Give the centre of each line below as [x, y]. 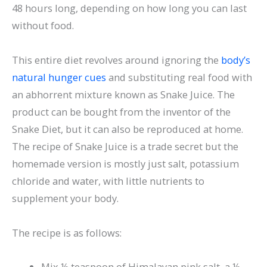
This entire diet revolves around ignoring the [117, 60]
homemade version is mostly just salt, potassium [125, 164]
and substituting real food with [179, 77]
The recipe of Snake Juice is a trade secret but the [125, 147]
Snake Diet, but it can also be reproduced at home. [128, 129]
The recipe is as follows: [67, 232]
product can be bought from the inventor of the [121, 112]
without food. [43, 26]
